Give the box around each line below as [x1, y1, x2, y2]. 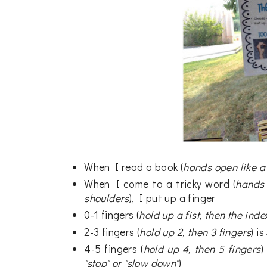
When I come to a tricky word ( [84, 176, 236, 191]
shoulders [84, 191, 129, 205]
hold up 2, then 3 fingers [139, 225, 252, 239]
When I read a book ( [84, 160, 184, 174]
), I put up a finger [129, 191, 216, 205]
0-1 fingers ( [84, 208, 139, 222]
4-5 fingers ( [84, 242, 144, 256]
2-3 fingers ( [84, 225, 140, 239]
